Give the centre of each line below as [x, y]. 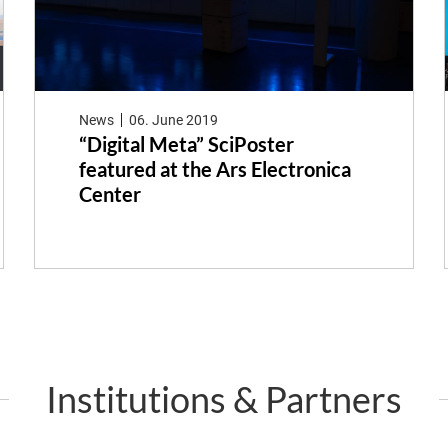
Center [109, 194]
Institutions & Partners [224, 398]
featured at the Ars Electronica [214, 169]
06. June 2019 [174, 119]
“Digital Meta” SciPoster [186, 144]
